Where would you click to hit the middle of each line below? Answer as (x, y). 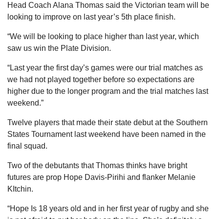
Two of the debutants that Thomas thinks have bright (97, 165)
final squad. (27, 146)
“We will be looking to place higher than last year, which (103, 36)
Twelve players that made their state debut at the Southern (108, 122)
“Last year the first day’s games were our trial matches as (105, 67)
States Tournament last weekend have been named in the (107, 134)
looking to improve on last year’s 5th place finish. (91, 17)
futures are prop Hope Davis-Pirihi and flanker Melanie (101, 177)
